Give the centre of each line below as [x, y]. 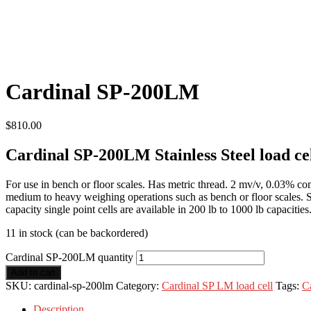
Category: [139, 286]
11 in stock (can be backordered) [77, 233]
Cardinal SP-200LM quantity [69, 258]
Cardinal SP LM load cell [217, 286]
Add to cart [33, 273]
